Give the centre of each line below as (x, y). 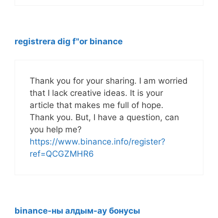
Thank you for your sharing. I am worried (109, 81)
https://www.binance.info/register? (98, 142)
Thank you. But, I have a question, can (104, 118)
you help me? (56, 130)
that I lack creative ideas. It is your (96, 93)
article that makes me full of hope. (97, 105)
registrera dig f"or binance (69, 41)
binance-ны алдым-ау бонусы (77, 210)
